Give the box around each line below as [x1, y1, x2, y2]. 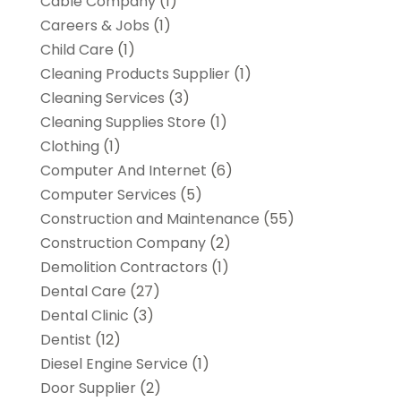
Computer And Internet [39, 159, 207, 181]
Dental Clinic [39, 304, 129, 326]
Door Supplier [39, 377, 136, 398]
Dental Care [39, 280, 126, 302]
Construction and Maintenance [39, 208, 260, 229]
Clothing [39, 135, 99, 157]
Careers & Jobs [39, 14, 149, 36]
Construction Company [39, 232, 206, 253]
